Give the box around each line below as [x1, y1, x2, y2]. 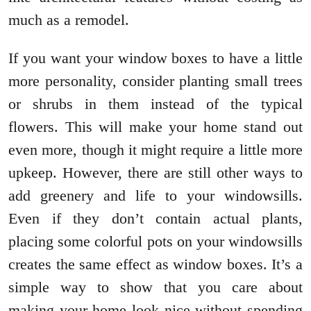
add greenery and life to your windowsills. [8, 187, 303, 205]
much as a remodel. [8, 11, 129, 29]
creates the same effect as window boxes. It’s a [8, 255, 303, 274]
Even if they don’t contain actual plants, [8, 210, 303, 228]
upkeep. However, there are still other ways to [8, 164, 303, 182]
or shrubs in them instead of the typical [8, 95, 303, 113]
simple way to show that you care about [8, 278, 303, 296]
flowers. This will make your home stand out [8, 118, 303, 136]
